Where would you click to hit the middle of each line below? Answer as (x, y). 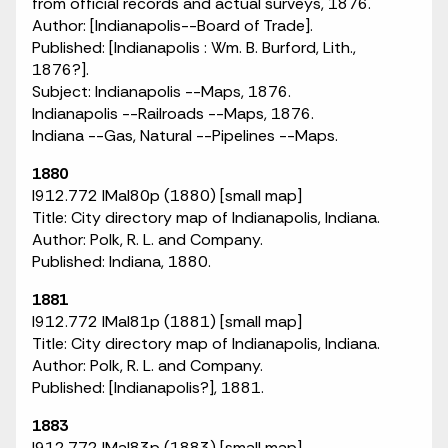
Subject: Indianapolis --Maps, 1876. (161, 91)
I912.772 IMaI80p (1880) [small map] (167, 195)
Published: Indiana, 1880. (121, 261)
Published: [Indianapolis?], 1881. (148, 387)
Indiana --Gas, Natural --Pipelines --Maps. (185, 135)
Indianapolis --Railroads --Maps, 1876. (173, 113)
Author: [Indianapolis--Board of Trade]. (172, 25)
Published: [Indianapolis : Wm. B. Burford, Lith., (194, 47)
